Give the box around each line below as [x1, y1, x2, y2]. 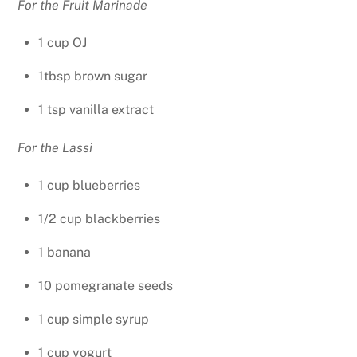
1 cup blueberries [38, 178, 140, 194]
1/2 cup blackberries [38, 211, 160, 227]
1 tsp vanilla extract [38, 102, 154, 118]
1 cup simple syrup [38, 312, 149, 328]
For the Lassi [18, 140, 93, 156]
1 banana [38, 245, 91, 261]
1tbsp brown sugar [38, 69, 147, 84]
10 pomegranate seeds [38, 278, 173, 294]
